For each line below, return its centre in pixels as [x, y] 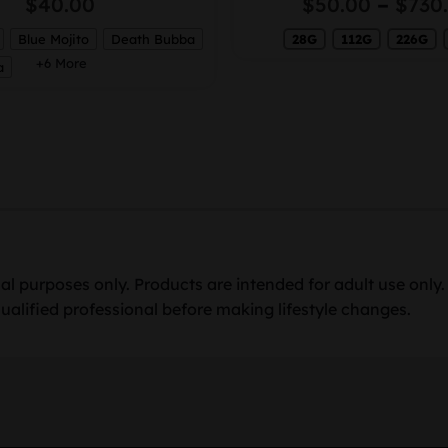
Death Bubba [153, 38]
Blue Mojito [54, 38]
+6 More [62, 62]
